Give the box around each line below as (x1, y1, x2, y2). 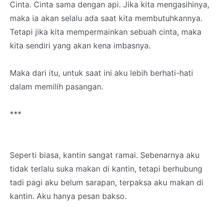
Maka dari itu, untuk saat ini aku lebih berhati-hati (10, 68, 193, 78)
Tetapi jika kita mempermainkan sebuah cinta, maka (10, 27, 201, 37)
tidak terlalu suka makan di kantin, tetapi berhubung (10, 164, 202, 174)
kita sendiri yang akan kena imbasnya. (10, 41, 151, 50)
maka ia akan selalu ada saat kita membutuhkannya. (10, 13, 202, 23)
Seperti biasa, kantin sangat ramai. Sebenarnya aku (10, 150, 199, 160)
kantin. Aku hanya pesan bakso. (10, 191, 127, 201)
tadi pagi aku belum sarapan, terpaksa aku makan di (10, 177, 203, 187)
